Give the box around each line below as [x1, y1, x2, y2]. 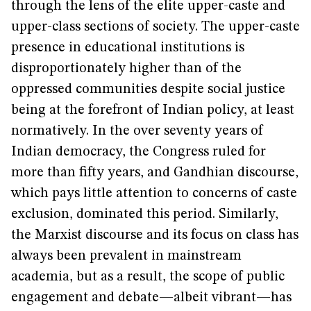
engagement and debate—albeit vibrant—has [11, 291, 292, 305]
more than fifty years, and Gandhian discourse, [11, 166, 299, 180]
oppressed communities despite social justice [11, 83, 285, 96]
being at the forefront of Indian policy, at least [11, 103, 294, 117]
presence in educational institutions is [11, 41, 244, 55]
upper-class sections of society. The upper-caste [11, 20, 300, 34]
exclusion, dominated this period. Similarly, [11, 208, 278, 221]
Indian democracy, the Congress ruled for [11, 145, 266, 159]
